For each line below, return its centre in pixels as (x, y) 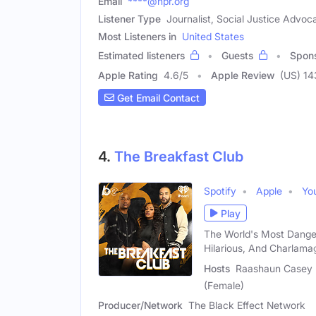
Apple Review (243, 75)
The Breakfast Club (179, 157)
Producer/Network (140, 305)
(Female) (224, 286)
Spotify (220, 191)
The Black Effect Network (247, 305)
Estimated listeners (141, 56)
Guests (237, 56)
